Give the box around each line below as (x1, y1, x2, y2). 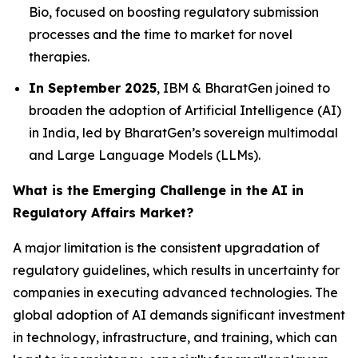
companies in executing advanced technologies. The (13, 284, 338, 300)
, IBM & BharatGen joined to (157, 79, 330, 96)
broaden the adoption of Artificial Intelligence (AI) (29, 101, 341, 118)
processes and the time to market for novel (29, 26, 292, 42)
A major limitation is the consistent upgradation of (13, 239, 320, 256)
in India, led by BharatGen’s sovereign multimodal (29, 124, 338, 141)
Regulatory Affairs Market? (13, 204, 193, 221)
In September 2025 (29, 79, 157, 96)
